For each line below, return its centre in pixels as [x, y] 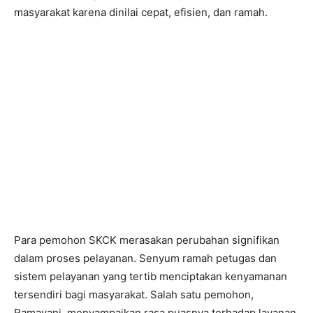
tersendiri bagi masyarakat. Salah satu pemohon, [134, 294]
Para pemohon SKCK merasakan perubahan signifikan [147, 240]
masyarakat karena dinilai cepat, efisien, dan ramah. [141, 12]
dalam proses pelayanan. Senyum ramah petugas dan [145, 258]
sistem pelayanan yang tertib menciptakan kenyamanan [151, 276]
